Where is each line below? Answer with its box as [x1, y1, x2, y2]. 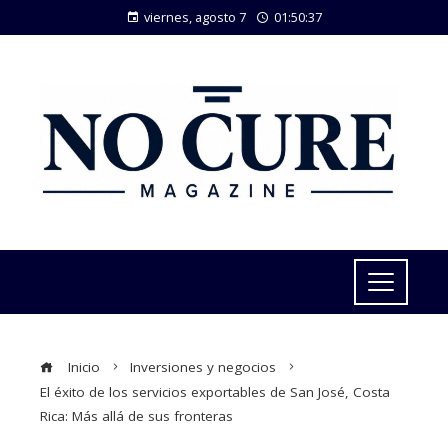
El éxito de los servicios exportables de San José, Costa [40, 383, 390, 401]
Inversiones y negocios [130, 358, 276, 376]
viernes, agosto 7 [144, 8, 246, 26]
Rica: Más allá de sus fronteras [40, 407, 233, 425]
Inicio [64, 358, 100, 376]
